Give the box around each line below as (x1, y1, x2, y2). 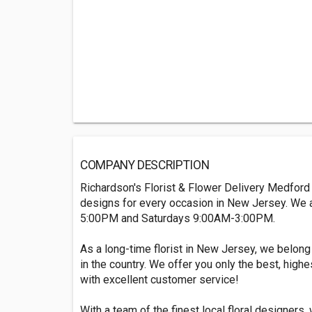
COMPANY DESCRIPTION (80, 158, 210, 173)
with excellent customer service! (80, 273, 239, 287)
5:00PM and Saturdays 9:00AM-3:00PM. (80, 212, 275, 226)
